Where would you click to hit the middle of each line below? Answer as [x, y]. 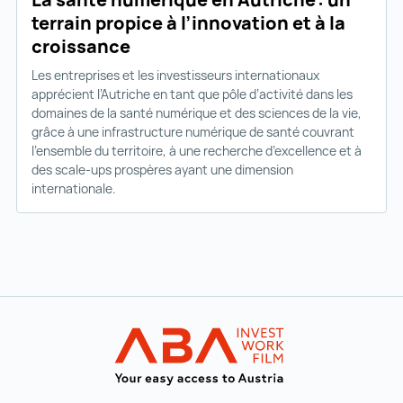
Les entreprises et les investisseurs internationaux [175, 75]
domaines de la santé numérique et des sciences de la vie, [197, 112]
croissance [83, 46]
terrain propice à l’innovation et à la [188, 22]
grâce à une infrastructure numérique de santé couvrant [193, 131]
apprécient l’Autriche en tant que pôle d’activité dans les [192, 94]
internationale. [74, 188]
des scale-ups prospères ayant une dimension [162, 169]
